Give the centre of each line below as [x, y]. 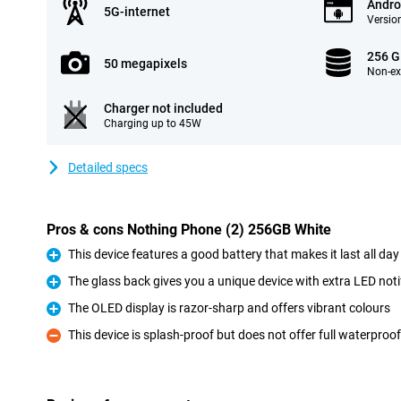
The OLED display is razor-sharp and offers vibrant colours [229, 308]
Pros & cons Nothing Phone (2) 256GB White [189, 230]
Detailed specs [108, 167]
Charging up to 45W [153, 124]
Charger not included [163, 108]
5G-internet [137, 12]
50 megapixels [145, 64]
